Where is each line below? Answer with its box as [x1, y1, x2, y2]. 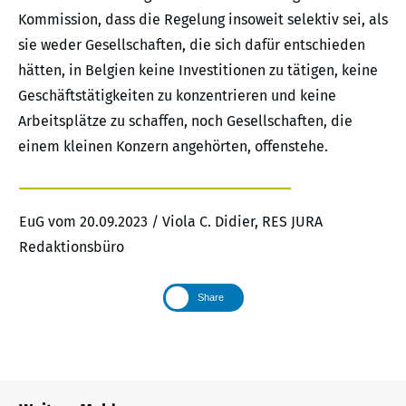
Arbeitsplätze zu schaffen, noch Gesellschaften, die [18, 112, 353, 130]
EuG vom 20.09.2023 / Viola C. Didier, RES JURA [19, 213, 323, 231]
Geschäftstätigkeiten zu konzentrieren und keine [18, 87, 336, 105]
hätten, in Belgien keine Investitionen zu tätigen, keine [18, 62, 378, 80]
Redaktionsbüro [19, 238, 124, 256]
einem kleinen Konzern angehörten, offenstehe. [18, 138, 328, 156]
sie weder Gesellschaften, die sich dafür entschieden [18, 36, 365, 54]
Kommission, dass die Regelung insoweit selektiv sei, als [18, 11, 388, 29]
